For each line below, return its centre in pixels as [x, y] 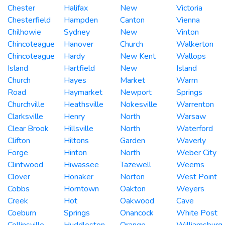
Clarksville [25, 116]
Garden [133, 140]
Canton [132, 20]
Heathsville [84, 104]
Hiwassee [81, 164]
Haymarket [83, 92]
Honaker [79, 177]
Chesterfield [29, 20]
